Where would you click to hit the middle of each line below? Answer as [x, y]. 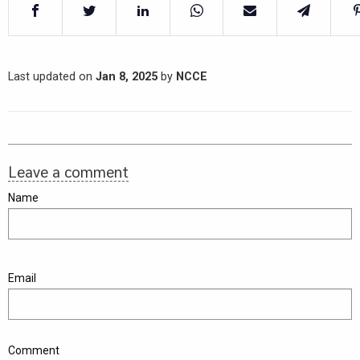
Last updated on [52, 77]
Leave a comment [68, 172]
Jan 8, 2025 [127, 77]
